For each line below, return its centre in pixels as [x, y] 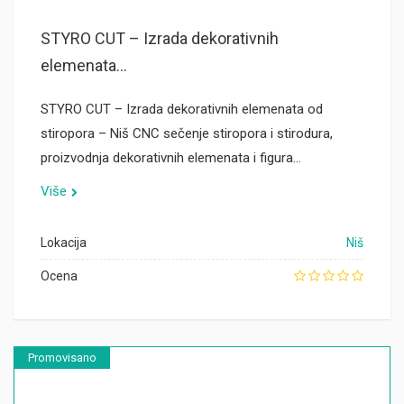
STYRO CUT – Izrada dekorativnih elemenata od [182, 109]
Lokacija [64, 243]
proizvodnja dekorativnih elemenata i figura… [171, 158]
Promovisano [62, 358]
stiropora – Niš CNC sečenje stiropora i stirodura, [187, 133]
